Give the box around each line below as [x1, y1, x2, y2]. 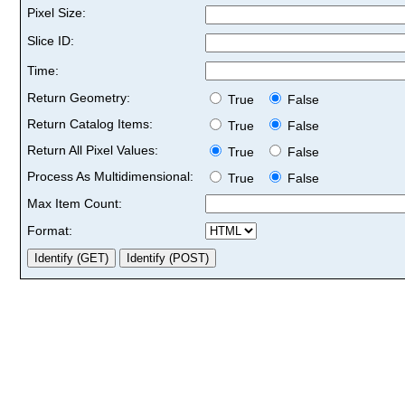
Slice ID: [27, 33, 74, 48]
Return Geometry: [27, 89, 130, 105]
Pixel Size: [27, 5, 86, 20]
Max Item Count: [27, 195, 122, 211]
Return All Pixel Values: [27, 142, 158, 157]
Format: [27, 222, 72, 238]
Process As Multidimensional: [27, 168, 193, 184]
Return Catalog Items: [27, 116, 153, 131]
